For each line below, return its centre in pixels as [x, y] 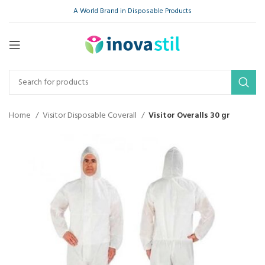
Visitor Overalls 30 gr [189, 116]
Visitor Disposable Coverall [91, 116]
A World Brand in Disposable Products [132, 11]
